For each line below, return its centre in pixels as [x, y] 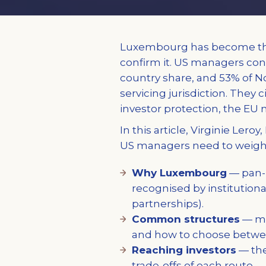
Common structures [186, 219]
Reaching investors [184, 250]
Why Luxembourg [179, 173]
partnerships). [168, 204]
